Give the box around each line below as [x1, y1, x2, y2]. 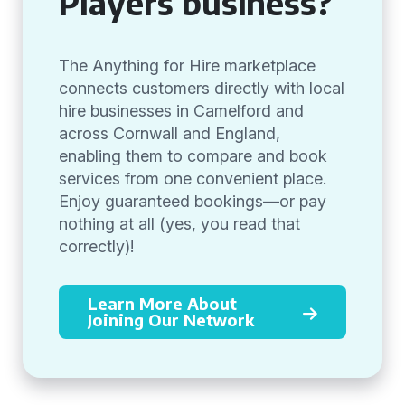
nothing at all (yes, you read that [59, 214, 300, 233]
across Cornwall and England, [59, 124, 280, 143]
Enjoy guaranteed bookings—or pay [59, 192, 326, 211]
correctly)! [59, 237, 134, 256]
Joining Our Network [88, 309, 254, 330]
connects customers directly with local [59, 79, 344, 98]
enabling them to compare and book [59, 146, 327, 165]
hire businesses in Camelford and [59, 101, 304, 120]
